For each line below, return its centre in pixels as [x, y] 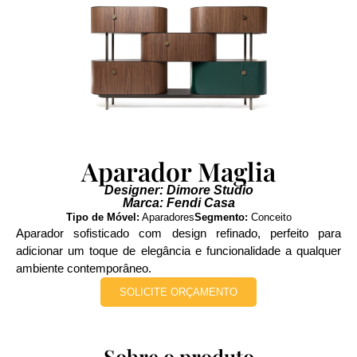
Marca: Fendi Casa [178, 203]
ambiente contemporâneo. [84, 268]
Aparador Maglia [178, 171]
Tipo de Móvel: [102, 217]
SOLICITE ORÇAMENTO [178, 292]
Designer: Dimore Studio [178, 190]
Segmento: [221, 217]
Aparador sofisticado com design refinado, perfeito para [178, 233]
